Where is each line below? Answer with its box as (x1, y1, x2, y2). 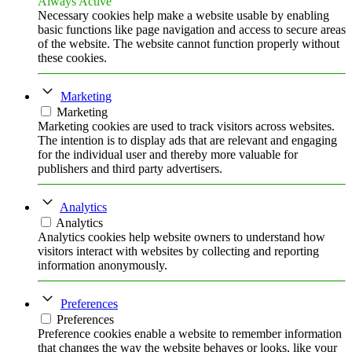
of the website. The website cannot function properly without (38, 36, 339, 50)
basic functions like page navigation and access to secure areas (38, 22, 346, 36)
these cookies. (38, 50, 107, 64)
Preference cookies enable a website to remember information (38, 326, 342, 340)
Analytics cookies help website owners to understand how (38, 229, 325, 244)
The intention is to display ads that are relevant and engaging (38, 133, 337, 147)
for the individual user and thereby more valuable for (38, 147, 298, 161)
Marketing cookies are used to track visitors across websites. (38, 119, 335, 133)
